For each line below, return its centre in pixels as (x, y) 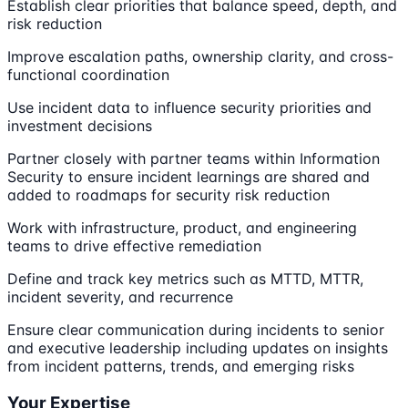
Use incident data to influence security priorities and (189, 108)
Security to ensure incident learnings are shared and (189, 177)
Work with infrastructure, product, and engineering (182, 228)
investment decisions (80, 126)
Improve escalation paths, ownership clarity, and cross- (200, 57)
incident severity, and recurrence (120, 297)
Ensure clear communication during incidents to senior (196, 330)
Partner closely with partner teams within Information (194, 159)
